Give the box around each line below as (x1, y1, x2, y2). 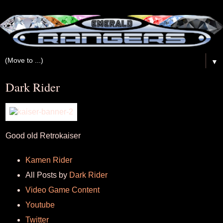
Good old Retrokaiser (5, 131, 81, 140)
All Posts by (25, 170, 69, 179)
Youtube (25, 200, 55, 209)
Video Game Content (25, 185, 100, 194)
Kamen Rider (25, 155, 72, 164)
